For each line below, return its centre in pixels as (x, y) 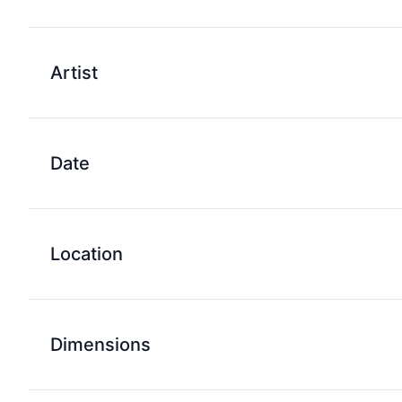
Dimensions (100, 345)
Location (87, 254)
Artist (74, 73)
